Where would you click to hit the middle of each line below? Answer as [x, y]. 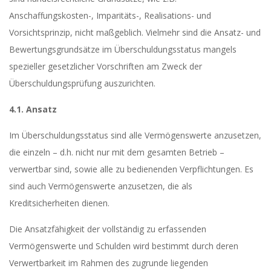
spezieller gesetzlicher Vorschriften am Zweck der [106, 66]
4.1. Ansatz [33, 109]
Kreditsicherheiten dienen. [59, 203]
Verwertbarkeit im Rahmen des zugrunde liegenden [109, 263]
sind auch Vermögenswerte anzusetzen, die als [101, 186]
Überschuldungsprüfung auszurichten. [82, 83]
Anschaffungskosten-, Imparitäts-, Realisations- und [110, 15]
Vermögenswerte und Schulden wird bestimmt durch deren [124, 246]
